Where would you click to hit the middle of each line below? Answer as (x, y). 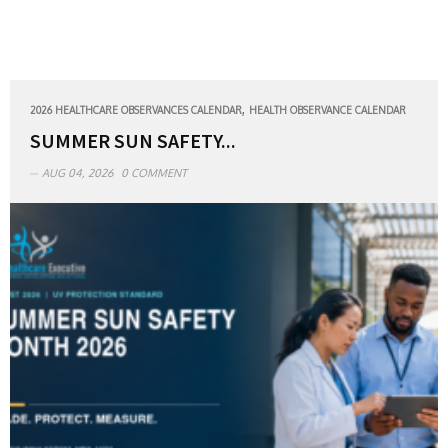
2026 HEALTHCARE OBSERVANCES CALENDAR (136, 109)
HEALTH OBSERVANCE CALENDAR (327, 109)
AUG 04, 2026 (77, 172)
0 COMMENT (154, 172)
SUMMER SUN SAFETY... (133, 140)
